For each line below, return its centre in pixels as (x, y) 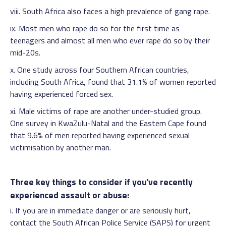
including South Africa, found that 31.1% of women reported (113, 82)
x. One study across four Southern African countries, (100, 70)
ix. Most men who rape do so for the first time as (95, 28)
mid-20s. (25, 52)
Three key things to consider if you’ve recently (101, 182)
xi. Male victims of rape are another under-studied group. (106, 111)
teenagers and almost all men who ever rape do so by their (110, 40)
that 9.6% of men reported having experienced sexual (100, 135)
